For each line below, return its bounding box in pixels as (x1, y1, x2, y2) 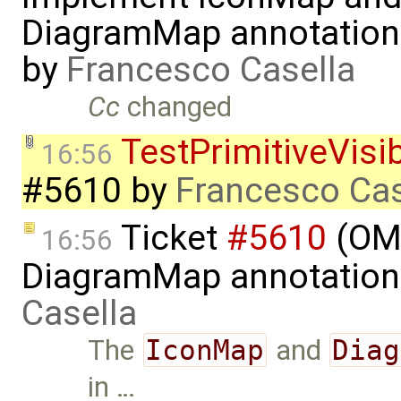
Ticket (113, 218, 226, 260)
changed (120, 90, 233, 124)
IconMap (145, 334, 265, 367)
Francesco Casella (66, 49, 355, 91)
